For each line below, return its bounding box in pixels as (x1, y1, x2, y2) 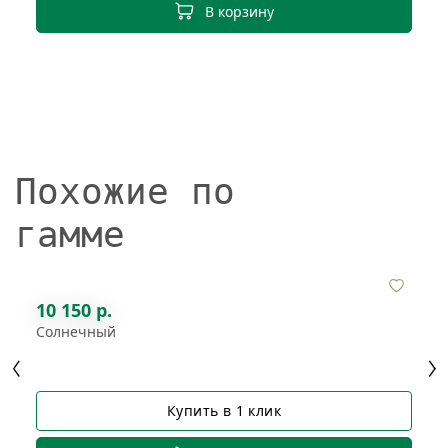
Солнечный (36, 321, 116, 341)
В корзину (205, 2, 274, 22)
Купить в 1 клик (166, 401, 282, 421)
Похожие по (15, 170, 235, 212)
